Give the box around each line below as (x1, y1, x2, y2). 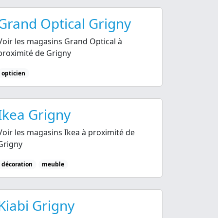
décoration (1, 160, 33, 168)
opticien (1, 69, 25, 77)
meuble (42, 160, 65, 168)
